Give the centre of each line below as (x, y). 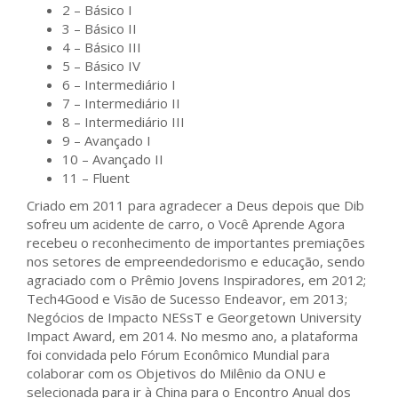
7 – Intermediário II (121, 103)
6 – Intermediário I (119, 84)
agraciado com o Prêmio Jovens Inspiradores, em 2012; (196, 280)
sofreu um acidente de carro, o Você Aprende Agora (186, 224)
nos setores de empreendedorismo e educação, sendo (196, 261)
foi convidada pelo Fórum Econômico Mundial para (178, 354)
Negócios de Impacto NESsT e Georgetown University (194, 317)
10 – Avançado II (113, 159)
